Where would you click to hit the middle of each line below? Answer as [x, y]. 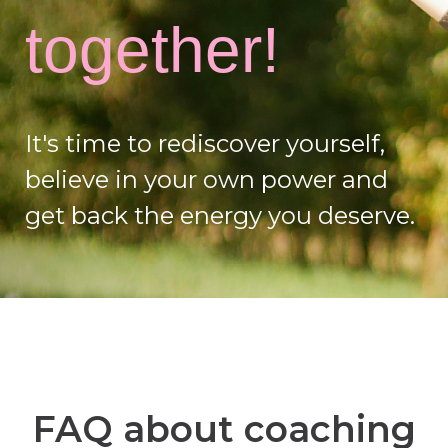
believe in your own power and [206, 180]
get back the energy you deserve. [220, 216]
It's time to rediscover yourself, [205, 144]
